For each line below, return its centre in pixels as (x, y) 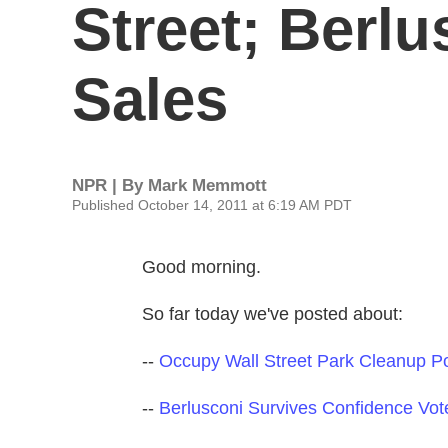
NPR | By (110, 185)
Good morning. (201, 267)
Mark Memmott (207, 185)
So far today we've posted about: (272, 314)
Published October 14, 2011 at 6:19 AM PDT (212, 205)
